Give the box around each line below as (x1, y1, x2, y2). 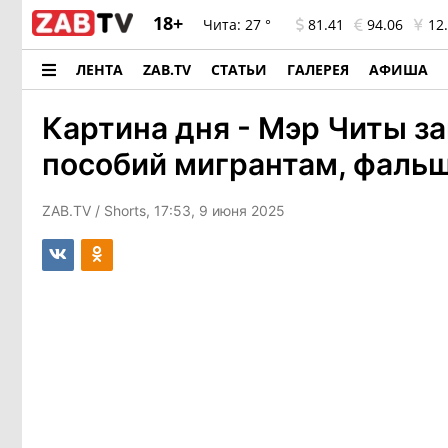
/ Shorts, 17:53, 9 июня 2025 (95, 202, 285, 219)
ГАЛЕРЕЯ (287, 60, 349, 79)
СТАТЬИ (211, 60, 267, 79)
